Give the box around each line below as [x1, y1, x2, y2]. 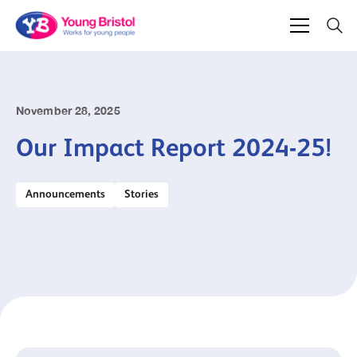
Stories [124, 187, 159, 200]
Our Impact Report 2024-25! [16, 133, 331, 162]
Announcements [25, 187, 105, 200]
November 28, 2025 [16, 104, 120, 117]
